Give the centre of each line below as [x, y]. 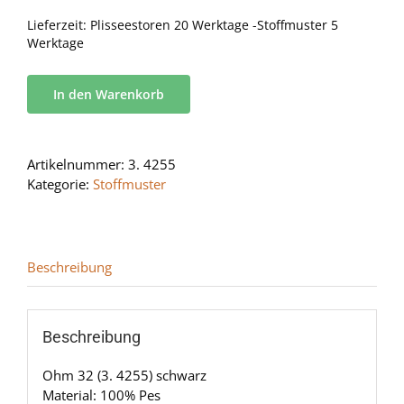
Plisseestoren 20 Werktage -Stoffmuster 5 [214, 26]
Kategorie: [60, 184]
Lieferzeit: [59, 26]
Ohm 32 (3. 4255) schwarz [124, 375]
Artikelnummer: [78, 165]
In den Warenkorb [109, 95]
